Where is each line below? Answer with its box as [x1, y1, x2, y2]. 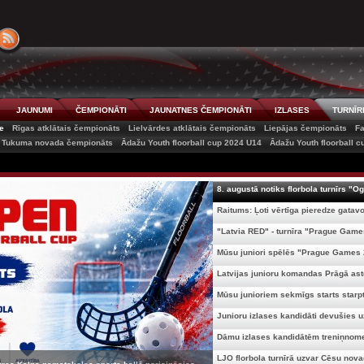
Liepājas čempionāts [264, 123, 347, 132]
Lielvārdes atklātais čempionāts [128, 123, 256, 132]
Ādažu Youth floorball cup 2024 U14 [120, 138, 262, 147]
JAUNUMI [15, 106, 53, 115]
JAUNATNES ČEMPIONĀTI [149, 106, 252, 115]
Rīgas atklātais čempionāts [12, 123, 120, 132]
